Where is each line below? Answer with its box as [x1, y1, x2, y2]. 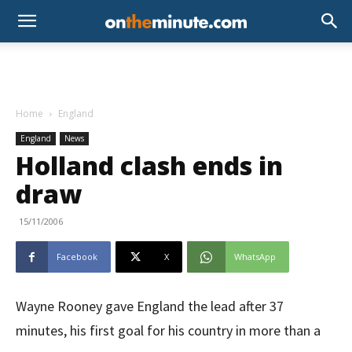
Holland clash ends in [16, 148, 283, 182]
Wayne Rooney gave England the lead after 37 [16, 297, 284, 315]
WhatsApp [234, 251, 276, 262]
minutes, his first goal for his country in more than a [16, 321, 321, 339]
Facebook [57, 251, 97, 262]
